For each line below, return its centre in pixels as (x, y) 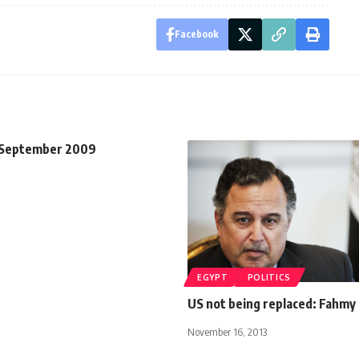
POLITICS (269, 277)
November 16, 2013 (227, 331)
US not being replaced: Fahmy (272, 303)
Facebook (196, 34)
